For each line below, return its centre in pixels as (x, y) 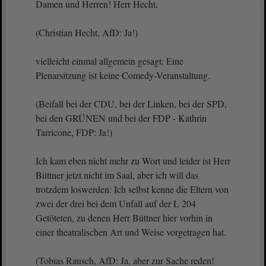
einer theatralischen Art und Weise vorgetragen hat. (131, 232)
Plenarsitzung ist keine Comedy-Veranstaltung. (123, 75)
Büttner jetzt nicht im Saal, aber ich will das (117, 175)
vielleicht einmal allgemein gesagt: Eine (110, 61)
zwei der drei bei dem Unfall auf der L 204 (116, 203)
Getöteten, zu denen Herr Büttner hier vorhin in (124, 218)
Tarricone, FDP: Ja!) (74, 132)
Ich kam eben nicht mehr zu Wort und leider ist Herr (133, 161)
